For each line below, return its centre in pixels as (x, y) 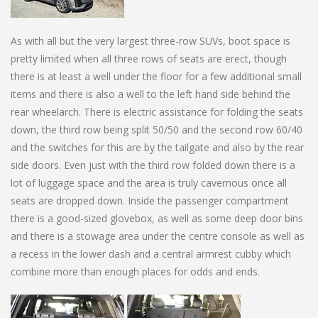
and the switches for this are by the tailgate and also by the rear (157, 147)
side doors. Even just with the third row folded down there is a (153, 165)
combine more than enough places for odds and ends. (135, 271)
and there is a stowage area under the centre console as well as (158, 236)
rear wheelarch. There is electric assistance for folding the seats (157, 111)
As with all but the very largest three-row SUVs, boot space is (150, 40)
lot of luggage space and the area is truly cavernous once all (149, 182)
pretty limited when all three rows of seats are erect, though (149, 58)
